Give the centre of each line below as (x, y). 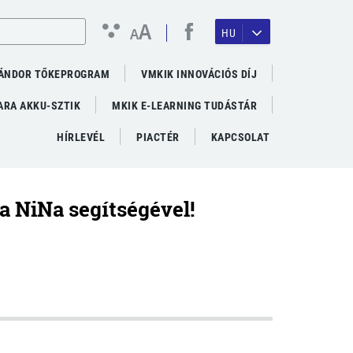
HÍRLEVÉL (81, 137)
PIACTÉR (158, 137)
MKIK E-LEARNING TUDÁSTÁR (184, 106)
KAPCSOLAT (240, 137)
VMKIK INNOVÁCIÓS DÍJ (199, 74)
